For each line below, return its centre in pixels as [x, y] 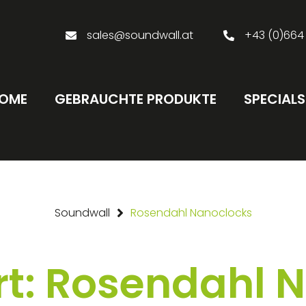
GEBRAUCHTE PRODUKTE [135, 99]
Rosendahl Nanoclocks [191, 213]
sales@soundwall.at [140, 35]
